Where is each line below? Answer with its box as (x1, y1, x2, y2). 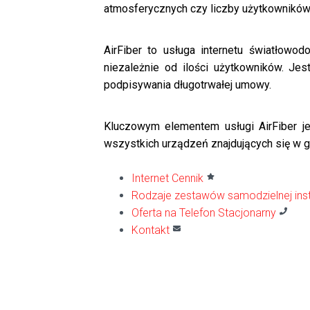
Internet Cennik (131, 172, 203, 185)
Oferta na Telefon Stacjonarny (131, 206, 276, 219)
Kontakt (131, 224, 170, 237)
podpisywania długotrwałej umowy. (104, 78, 271, 91)
